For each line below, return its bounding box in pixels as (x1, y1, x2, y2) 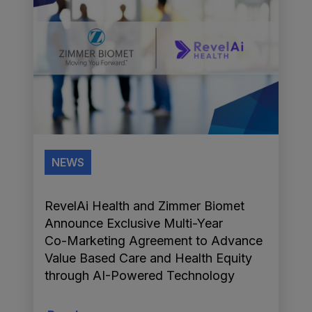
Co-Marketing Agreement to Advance (45, 233, 263, 249)
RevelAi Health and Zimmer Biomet (45, 198, 244, 214)
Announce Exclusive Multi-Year (45, 216, 223, 231)
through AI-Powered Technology (45, 268, 235, 283)
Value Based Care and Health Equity (45, 251, 252, 266)
